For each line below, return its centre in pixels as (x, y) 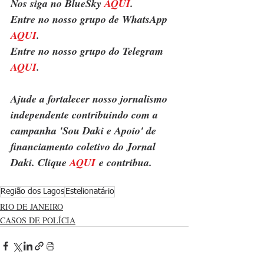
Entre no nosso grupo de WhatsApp (90, 19)
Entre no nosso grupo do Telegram (88, 51)
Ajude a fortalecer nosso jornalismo (90, 98)
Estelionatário (90, 191)
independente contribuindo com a (86, 114)
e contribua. (124, 162)
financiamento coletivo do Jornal (85, 146)
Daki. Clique (40, 162)
